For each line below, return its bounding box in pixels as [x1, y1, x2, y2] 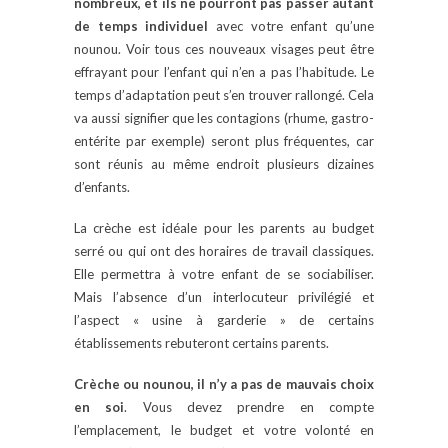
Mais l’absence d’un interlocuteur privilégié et [74, 289, 374, 306]
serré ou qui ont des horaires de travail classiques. [74, 243, 374, 260]
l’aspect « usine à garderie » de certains [74, 312, 374, 329]
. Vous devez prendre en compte [124, 399, 375, 416]
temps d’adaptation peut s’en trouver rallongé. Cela [74, 87, 374, 104]
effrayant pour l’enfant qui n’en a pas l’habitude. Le [74, 64, 374, 81]
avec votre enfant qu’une [208, 18, 375, 35]
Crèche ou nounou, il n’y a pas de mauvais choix [74, 376, 374, 393]
